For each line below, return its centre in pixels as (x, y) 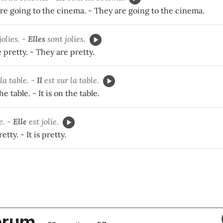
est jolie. (43, 121)
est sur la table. (71, 80)
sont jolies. (65, 39)
